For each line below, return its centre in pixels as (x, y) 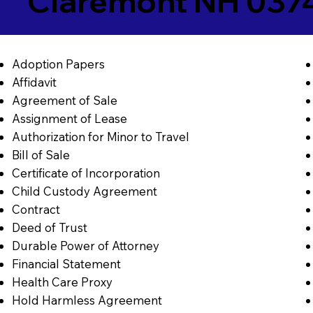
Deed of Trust (49, 227)
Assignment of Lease (69, 118)
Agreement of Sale (64, 100)
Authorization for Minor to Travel (100, 136)
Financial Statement (66, 263)
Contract (36, 209)
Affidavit (34, 82)
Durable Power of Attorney (85, 245)
